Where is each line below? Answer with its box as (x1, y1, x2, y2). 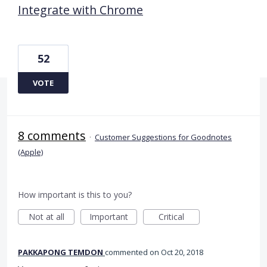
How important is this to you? (18, 188, 132, 200)
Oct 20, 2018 (161, 246, 203, 257)
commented (105, 246, 150, 257)
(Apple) (18, 146, 43, 157)
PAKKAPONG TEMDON (18, 246, 103, 257)
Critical (159, 210, 184, 222)
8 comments (18, 127, 86, 144)
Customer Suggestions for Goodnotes (95, 131, 232, 142)
